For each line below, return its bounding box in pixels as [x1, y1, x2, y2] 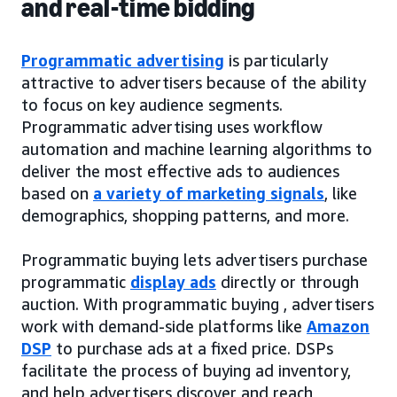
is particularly [224, 51, 328, 71]
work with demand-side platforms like [21, 316, 307, 337]
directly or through [216, 272, 359, 292]
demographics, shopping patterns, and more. [21, 206, 349, 226]
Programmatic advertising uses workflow [21, 117, 323, 137]
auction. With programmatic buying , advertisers [21, 294, 374, 315]
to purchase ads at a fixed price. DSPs [51, 339, 333, 359]
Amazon [307, 316, 370, 337]
